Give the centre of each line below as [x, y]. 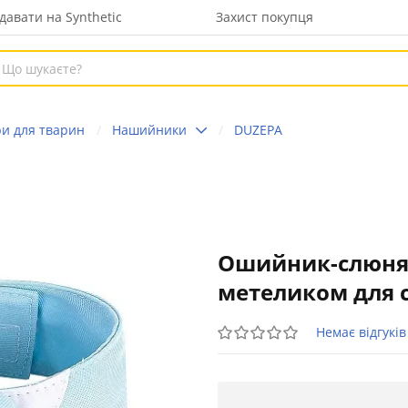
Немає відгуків [361, 332]
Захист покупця [265, 17]
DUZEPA [258, 129]
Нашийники [149, 129]
